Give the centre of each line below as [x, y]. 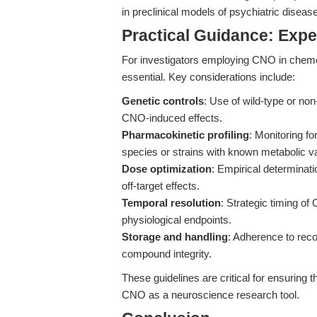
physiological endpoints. [177, 220]
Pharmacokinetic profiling [185, 135]
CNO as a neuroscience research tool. [211, 295]
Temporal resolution [171, 203]
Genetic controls [163, 101]
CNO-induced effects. [172, 118]
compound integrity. [167, 254]
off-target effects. [161, 186]
